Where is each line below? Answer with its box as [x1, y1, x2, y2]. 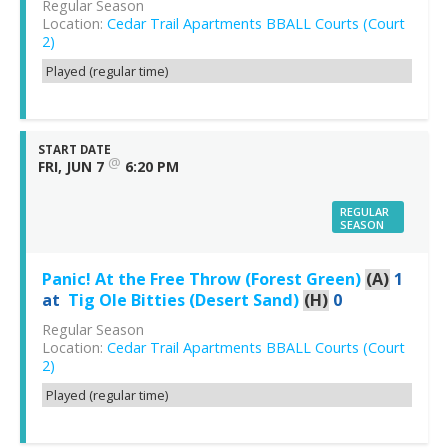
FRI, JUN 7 [38, 156, 104, 176]
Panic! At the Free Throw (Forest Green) [42, 267, 361, 290]
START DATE [38, 141, 111, 157]
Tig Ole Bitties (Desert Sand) [68, 288, 299, 311]
